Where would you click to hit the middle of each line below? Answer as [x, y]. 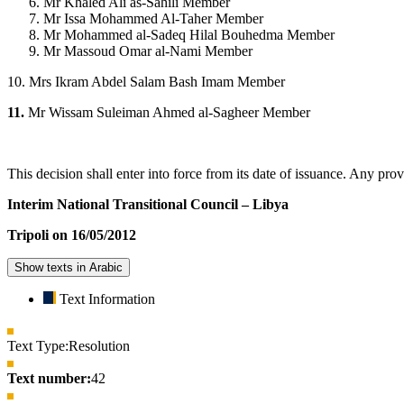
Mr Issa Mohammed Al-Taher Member [153, 19]
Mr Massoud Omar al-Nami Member [148, 51]
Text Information [107, 299]
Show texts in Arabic [69, 268]
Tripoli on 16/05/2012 [72, 235]
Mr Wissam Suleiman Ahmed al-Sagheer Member [169, 113]
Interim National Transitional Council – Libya [148, 205]
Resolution [99, 346]
